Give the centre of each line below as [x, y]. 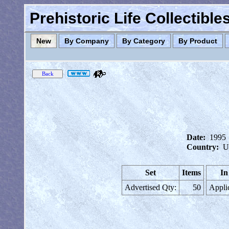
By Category [144, 41]
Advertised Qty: [151, 187]
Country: [203, 147]
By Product [198, 41]
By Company [87, 41]
